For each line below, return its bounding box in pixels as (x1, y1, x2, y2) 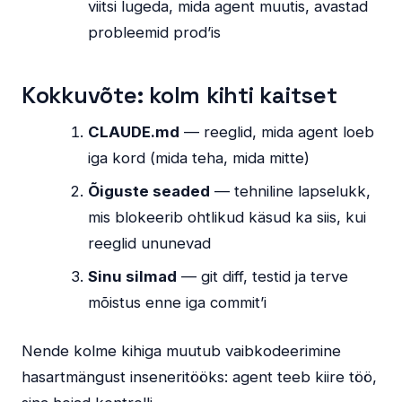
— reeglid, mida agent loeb (179, 123, 375, 142)
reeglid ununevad (88, 234, 212, 253)
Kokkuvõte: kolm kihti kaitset (22, 81, 337, 110)
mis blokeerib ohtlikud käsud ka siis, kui (88, 208, 367, 227)
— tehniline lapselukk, (210, 182, 371, 201)
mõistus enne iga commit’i (88, 293, 267, 312)
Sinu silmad (88, 267, 178, 286)
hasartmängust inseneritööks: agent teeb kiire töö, (22, 368, 377, 387)
